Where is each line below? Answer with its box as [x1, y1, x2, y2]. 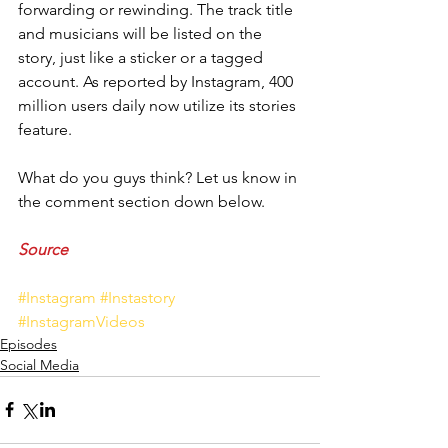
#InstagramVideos [18, 311, 145, 331]
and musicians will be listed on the [18, 23, 266, 43]
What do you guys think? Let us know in [18, 167, 301, 187]
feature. [18, 119, 76, 139]
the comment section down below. [18, 191, 265, 211]
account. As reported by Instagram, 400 [18, 71, 297, 91]
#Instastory [100, 287, 175, 307]
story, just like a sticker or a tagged [18, 47, 267, 67]
